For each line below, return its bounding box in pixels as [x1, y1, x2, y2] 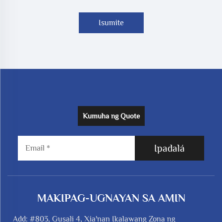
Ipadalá [154, 143, 185, 154]
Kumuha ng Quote [82, 111, 140, 120]
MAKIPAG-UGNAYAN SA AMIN [37, 192, 185, 205]
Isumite [98, 18, 124, 28]
